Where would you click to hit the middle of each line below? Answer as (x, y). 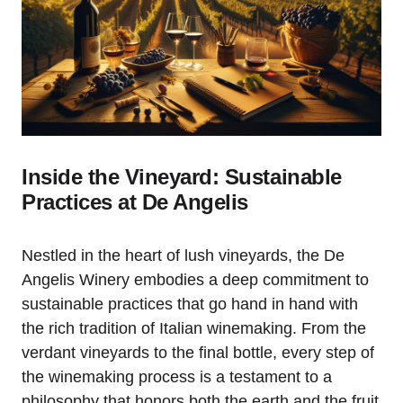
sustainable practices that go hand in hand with (190, 304)
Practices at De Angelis (135, 201)
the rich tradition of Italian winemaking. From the (194, 328)
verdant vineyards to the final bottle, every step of (198, 352)
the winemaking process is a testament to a (177, 376)
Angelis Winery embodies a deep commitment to (195, 279)
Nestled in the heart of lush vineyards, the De (183, 255)
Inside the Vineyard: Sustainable (182, 176)
